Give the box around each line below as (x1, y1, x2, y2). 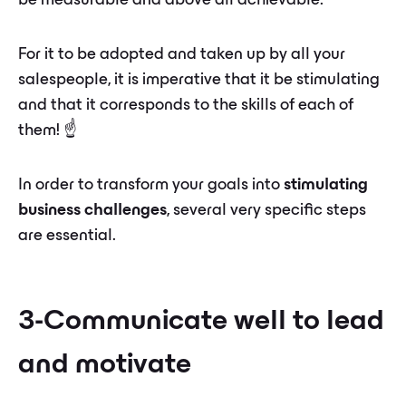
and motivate (18, 353, 191, 379)
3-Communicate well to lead (18, 309, 384, 335)
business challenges (18, 203, 167, 219)
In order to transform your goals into (18, 178, 284, 194)
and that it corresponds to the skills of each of (18, 98, 353, 114)
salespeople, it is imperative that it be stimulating (18, 72, 380, 89)
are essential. (18, 228, 116, 245)
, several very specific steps (167, 203, 366, 219)
